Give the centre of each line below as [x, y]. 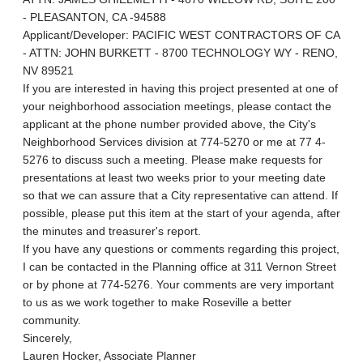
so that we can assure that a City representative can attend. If [180, 196]
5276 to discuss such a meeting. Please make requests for [173, 160]
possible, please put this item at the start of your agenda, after [181, 214]
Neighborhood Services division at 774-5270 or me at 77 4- [174, 142]
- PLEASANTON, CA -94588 [94, 17]
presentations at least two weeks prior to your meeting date [174, 178]
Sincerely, [47, 338]
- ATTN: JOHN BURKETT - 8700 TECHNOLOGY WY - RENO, [180, 53]
